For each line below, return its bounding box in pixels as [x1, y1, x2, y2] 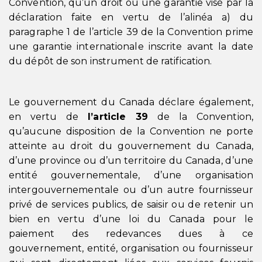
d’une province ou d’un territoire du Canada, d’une [9, 155, 253, 166]
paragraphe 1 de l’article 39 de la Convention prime [9, 26, 253, 37]
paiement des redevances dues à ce [9, 228, 253, 239]
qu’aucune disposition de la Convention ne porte [9, 126, 253, 137]
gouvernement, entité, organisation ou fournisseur [9, 243, 253, 254]
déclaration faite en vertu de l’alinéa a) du [9, 12, 253, 23]
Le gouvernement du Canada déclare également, [9, 96, 253, 108]
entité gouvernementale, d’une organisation [9, 170, 253, 181]
